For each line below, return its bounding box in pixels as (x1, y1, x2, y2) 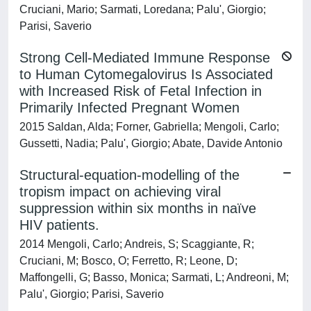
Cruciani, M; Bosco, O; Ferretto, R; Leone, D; (19, 255, 237, 267)
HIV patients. (19, 217, 99, 233)
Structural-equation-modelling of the (19, 167, 239, 183)
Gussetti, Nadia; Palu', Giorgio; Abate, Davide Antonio (19, 137, 283, 149)
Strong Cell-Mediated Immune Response (19, 50, 270, 65)
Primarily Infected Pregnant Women (19, 100, 239, 115)
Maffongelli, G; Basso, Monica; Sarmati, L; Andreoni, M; (19, 271, 289, 283)
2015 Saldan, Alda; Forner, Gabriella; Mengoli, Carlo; (19, 121, 279, 133)
